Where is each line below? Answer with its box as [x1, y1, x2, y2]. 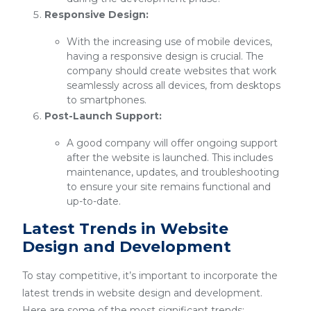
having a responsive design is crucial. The [67, 50, 264, 62]
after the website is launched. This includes [67, 151, 273, 164]
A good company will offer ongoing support [67, 137, 278, 149]
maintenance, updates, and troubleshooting [67, 166, 279, 178]
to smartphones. [67, 94, 146, 106]
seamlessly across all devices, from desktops [67, 79, 280, 92]
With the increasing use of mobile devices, [67, 35, 272, 48]
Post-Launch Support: [44, 110, 162, 122]
